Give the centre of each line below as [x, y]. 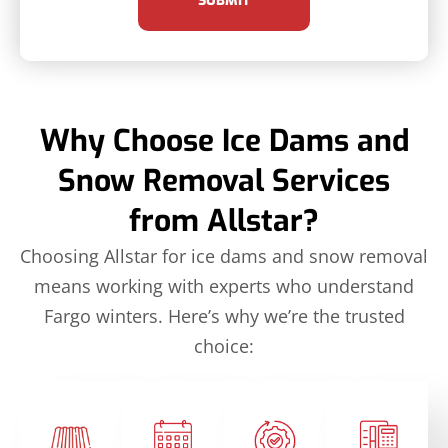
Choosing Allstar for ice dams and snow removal [224, 255]
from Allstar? [224, 220]
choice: [224, 345]
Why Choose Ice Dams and [224, 140]
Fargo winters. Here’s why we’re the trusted [224, 315]
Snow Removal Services [224, 180]
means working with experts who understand [224, 285]
